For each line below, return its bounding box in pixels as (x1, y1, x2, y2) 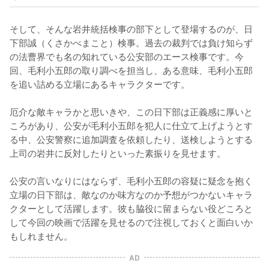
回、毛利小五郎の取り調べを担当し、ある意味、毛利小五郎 (10, 62, 253, 76)
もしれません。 (10, 228, 73, 242)
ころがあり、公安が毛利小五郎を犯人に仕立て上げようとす (10, 118, 253, 131)
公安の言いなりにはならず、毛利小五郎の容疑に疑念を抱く (10, 173, 253, 187)
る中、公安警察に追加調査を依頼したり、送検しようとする (10, 131, 253, 145)
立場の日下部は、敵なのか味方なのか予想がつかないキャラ (10, 187, 253, 201)
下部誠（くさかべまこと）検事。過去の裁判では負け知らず (10, 35, 253, 49)
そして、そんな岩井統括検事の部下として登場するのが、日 (10, 21, 253, 35)
